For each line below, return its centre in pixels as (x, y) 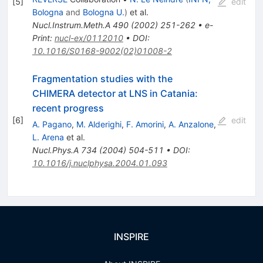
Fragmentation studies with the (102, 78)
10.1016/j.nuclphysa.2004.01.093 (100, 163)
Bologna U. (103, 12)
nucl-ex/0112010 (89, 38)
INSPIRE (131, 237)
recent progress (68, 108)
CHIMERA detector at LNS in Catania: (115, 93)
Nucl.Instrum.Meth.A (71, 25)
